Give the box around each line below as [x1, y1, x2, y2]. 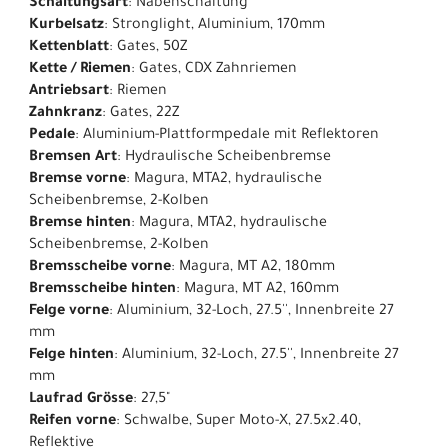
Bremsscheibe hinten [29, 282, 176, 299]
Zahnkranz [29, 106, 102, 123]
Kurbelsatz [29, 18, 104, 35]
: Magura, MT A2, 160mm [176, 282, 339, 299]
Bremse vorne [29, 172, 126, 189]
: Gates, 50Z [109, 40, 187, 57]
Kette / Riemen [29, 62, 131, 79]
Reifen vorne [29, 414, 116, 431]
